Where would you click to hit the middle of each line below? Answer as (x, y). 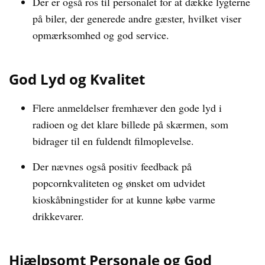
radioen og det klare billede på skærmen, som (130, 124)
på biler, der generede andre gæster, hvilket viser (137, 18)
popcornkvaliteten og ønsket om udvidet (119, 183)
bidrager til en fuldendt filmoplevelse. (113, 141)
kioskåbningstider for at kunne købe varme (124, 199)
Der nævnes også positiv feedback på (112, 166)
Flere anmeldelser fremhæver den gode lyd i (127, 108)
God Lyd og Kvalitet (77, 79)
